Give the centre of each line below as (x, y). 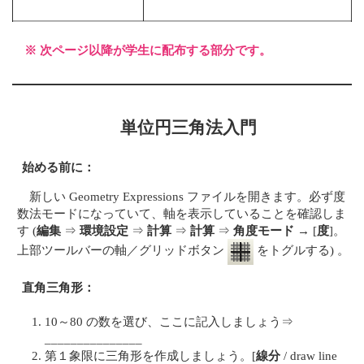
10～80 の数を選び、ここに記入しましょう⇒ (169, 322)
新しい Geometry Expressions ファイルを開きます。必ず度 (188, 196)
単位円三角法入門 (189, 127)
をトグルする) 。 (302, 250)
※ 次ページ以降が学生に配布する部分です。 (148, 50)
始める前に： (59, 167)
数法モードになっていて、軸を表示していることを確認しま (182, 213)
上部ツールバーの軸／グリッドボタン (123, 250)
